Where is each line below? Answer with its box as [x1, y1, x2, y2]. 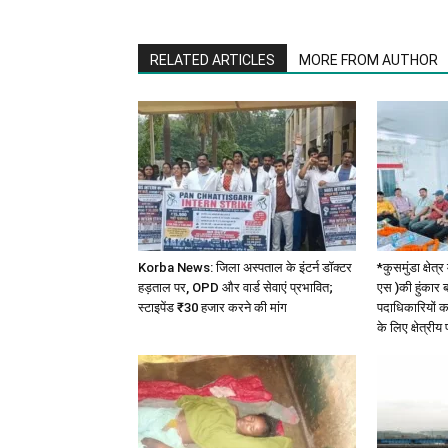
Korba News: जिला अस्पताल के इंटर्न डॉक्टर [138, 259, 352, 275]
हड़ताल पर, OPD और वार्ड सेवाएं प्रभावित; [138, 279, 333, 295]
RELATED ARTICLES [150, 51, 275, 68]
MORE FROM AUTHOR [299, 51, 438, 68]
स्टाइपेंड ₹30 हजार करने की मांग [138, 299, 287, 315]
